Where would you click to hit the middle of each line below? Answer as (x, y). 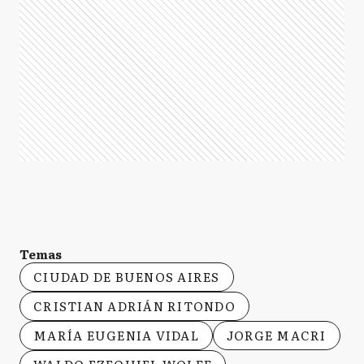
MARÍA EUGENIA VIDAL (116, 336)
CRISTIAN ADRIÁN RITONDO (134, 306)
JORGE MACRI (276, 336)
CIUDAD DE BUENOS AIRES (127, 277)
